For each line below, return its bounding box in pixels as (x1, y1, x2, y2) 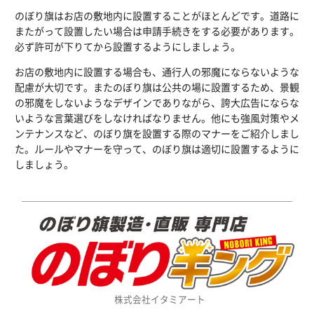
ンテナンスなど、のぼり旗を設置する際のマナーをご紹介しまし (15, 125, 299, 140)
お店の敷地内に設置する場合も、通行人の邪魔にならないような (15, 64, 299, 78)
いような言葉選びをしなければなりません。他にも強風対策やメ (15, 110, 299, 125)
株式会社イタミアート (114, 292, 206, 306)
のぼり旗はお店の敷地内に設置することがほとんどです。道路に (15, 8, 299, 22)
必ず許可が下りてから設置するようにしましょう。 (15, 39, 240, 53)
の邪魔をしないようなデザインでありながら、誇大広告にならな (15, 95, 299, 109)
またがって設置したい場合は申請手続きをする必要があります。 (15, 23, 299, 38)
